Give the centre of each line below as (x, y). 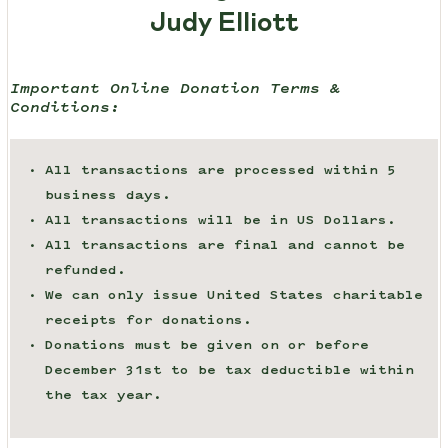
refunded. (85, 270)
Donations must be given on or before (206, 345)
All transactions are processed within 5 (220, 170)
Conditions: (64, 109)
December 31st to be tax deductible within (229, 370)
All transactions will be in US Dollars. (220, 220)
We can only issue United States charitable (233, 295)
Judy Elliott (224, 24)
